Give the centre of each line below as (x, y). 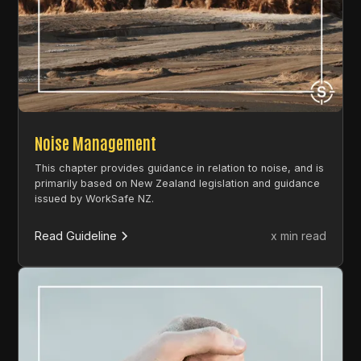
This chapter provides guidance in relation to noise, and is (180, 168)
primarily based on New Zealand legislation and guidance (178, 184)
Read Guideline (76, 235)
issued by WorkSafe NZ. (95, 199)
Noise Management (96, 143)
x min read (298, 236)
